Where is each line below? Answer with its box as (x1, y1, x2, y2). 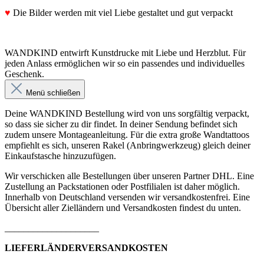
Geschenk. (5, 69, 44, 79)
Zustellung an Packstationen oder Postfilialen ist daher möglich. (5, 181, 240, 192)
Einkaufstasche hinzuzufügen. (5, 151, 116, 161)
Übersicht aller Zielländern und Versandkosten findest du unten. (5, 203, 241, 213)
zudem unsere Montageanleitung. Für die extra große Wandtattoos (5, 130, 249, 140)
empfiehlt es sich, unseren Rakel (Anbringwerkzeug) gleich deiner (5, 140, 250, 150)
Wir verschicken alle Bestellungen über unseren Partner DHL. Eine (5, 171, 254, 181)
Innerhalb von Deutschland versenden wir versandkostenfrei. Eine (5, 192, 250, 202)
